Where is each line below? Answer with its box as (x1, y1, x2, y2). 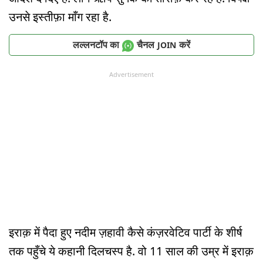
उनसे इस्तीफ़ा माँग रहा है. (9, 9, 112, 25)
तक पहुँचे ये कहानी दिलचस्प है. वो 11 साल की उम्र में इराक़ (9, 242, 254, 259)
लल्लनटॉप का (73, 38, 119, 51)
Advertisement (109, 70, 154, 79)
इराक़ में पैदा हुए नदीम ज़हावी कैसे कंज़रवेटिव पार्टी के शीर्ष (9, 224, 242, 240)
